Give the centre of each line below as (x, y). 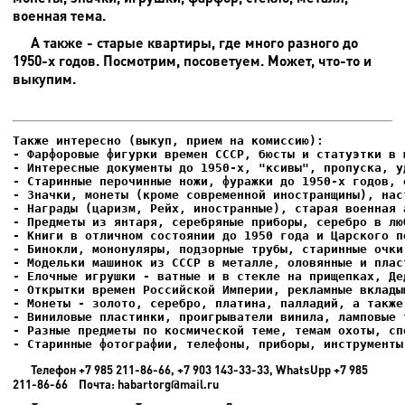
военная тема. (59, 14)
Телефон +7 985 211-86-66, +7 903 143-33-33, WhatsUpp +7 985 (199, 369)
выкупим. (44, 78)
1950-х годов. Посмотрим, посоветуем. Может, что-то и (192, 60)
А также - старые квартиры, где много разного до (194, 42)
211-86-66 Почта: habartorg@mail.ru (122, 384)
